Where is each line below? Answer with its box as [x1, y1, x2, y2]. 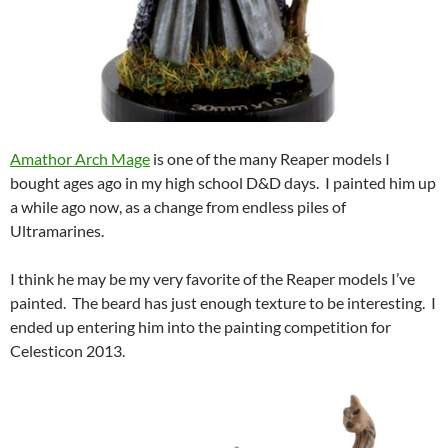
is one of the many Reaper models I [150, 148, 390, 168]
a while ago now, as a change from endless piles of [10, 196, 346, 216]
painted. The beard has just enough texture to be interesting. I [10, 292, 436, 312]
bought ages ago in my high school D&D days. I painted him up [10, 172, 436, 192]
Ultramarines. [10, 220, 104, 240]
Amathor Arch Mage [10, 148, 150, 168]
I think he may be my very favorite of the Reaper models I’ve [10, 268, 415, 288]
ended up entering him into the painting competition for [10, 316, 391, 336]
